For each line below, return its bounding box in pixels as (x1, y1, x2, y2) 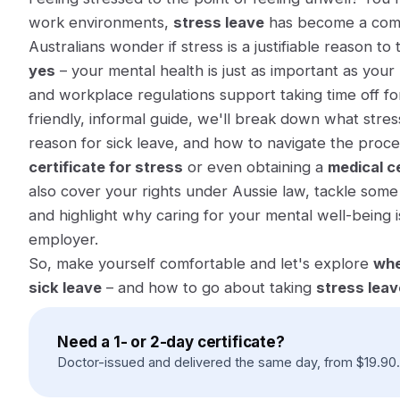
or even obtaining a (183, 158, 328, 176)
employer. (29, 230, 98, 248)
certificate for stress (29, 158, 183, 176)
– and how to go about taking (102, 279, 316, 296)
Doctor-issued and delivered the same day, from (57, 354, 353, 370)
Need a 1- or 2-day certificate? (57, 333, 285, 351)
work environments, (29, 13, 173, 31)
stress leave (173, 13, 264, 31)
